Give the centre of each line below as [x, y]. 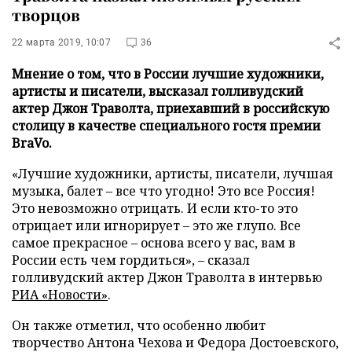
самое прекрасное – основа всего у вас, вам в [154, 243]
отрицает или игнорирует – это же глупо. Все [156, 225]
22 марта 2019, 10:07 [61, 42]
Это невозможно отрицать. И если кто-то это [155, 208]
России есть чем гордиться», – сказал [131, 260]
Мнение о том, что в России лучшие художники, [168, 74]
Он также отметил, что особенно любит [139, 325]
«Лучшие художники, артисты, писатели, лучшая [172, 174]
